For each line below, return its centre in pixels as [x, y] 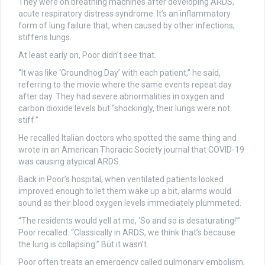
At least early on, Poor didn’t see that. [87, 55]
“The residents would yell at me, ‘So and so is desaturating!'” [129, 221]
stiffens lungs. [45, 38]
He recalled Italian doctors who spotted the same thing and [127, 138]
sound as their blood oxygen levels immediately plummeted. [130, 203]
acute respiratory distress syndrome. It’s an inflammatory [125, 14]
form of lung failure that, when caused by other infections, [127, 26]
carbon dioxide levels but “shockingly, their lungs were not [124, 109]
